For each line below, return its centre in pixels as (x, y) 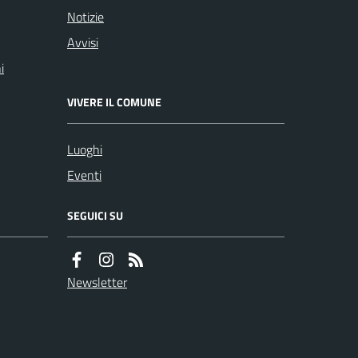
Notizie (86, 17)
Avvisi (83, 42)
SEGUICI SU (95, 215)
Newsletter (97, 282)
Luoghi (85, 149)
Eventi (84, 175)
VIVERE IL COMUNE (114, 102)
